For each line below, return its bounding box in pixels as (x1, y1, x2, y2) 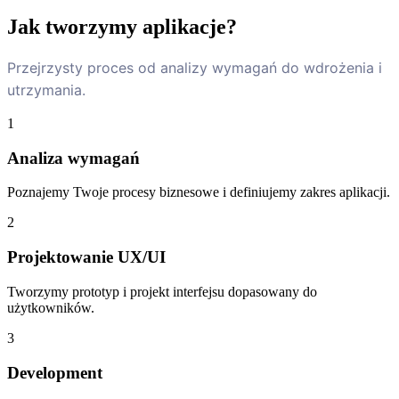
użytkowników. (7, 299, 94, 315)
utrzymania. (7, 80, 85, 99)
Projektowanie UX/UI (7, 248, 166, 267)
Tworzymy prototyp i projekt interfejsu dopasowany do (7, 283, 317, 299)
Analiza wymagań (7, 148, 140, 167)
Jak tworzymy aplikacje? (7, 15, 237, 39)
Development (7, 362, 102, 382)
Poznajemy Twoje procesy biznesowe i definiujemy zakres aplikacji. (7, 184, 390, 200)
